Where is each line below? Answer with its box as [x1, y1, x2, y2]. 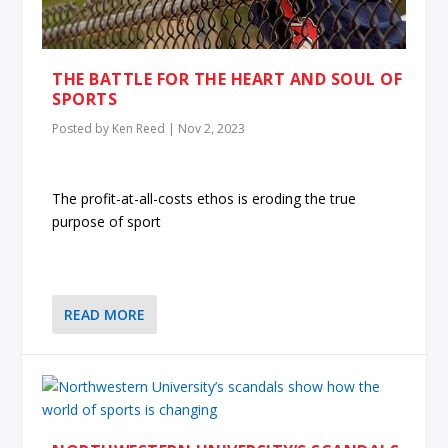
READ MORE [64, 305, 146, 325]
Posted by [52, 120, 113, 138]
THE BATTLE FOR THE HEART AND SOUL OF [52, 68, 403, 91]
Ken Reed [112, 120, 166, 138]
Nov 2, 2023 [178, 120, 246, 138]
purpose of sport [52, 211, 162, 231]
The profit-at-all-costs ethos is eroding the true [52, 188, 357, 208]
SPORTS [52, 88, 118, 111]
